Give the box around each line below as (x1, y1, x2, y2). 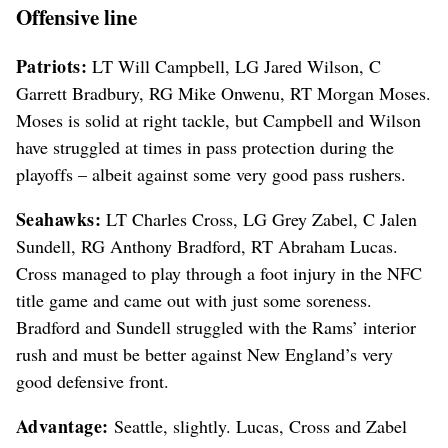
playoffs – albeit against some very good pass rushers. (16, 161, 406, 186)
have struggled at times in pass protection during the (16, 134, 394, 159)
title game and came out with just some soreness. (16, 287, 372, 312)
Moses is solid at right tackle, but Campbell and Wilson (16, 107, 421, 132)
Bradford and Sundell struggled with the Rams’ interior (16, 314, 416, 339)
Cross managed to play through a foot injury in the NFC (16, 260, 422, 285)
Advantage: (16, 412, 109, 439)
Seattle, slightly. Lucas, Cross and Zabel (108, 413, 407, 438)
